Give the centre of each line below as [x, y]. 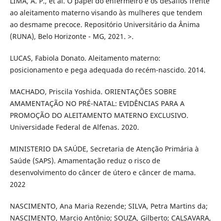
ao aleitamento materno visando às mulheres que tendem [106, 13]
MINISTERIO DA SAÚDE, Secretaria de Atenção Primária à [104, 149]
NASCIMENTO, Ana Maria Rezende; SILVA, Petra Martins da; [109, 206]
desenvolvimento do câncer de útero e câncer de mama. [103, 173]
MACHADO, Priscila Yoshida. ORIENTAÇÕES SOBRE [93, 92]
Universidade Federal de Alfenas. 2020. [74, 127]
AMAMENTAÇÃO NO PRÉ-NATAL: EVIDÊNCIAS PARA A [97, 104]
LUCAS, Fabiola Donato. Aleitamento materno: [85, 58]
